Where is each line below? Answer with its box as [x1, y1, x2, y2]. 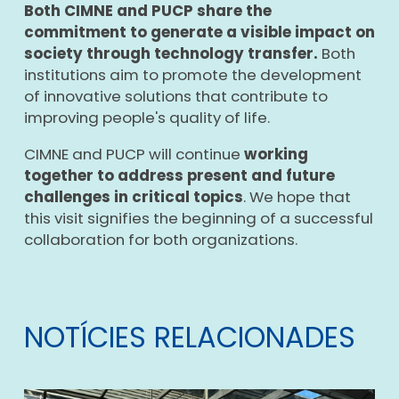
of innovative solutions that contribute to [23, 85, 328, 107]
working [243, 142, 308, 165]
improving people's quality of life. [23, 106, 270, 128]
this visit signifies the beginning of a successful [23, 207, 373, 229]
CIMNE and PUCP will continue [23, 142, 244, 165]
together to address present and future [23, 164, 335, 186]
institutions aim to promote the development [23, 63, 362, 85]
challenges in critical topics [23, 185, 243, 208]
